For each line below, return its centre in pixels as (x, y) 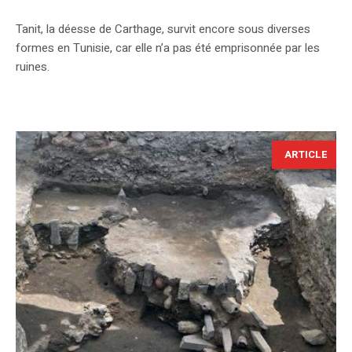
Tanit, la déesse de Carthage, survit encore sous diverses (163, 29)
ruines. (33, 67)
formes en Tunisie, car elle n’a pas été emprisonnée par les (168, 48)
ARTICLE (306, 155)
